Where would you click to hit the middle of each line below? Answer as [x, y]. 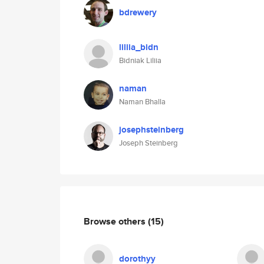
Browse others [116, 221]
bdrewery [138, 12]
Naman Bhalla [142, 102]
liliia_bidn [139, 47]
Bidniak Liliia [140, 60]
